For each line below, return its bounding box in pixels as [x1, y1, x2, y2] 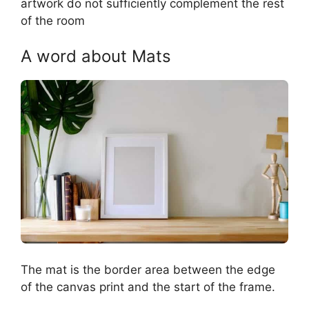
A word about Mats [21, 46, 171, 67]
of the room [21, 13, 85, 28]
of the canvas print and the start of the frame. [21, 279, 275, 294]
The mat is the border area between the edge [21, 262, 275, 277]
